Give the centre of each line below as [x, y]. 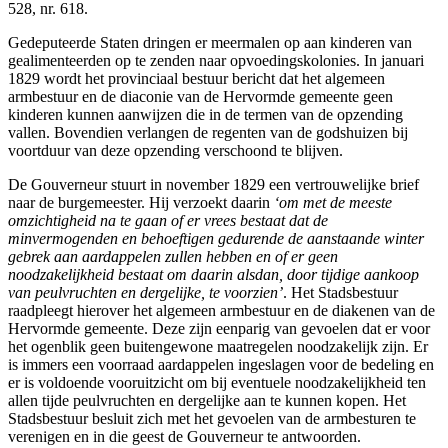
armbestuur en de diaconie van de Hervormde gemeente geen [200, 97]
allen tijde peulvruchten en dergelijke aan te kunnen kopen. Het [207, 401]
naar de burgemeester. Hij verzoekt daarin [141, 203]
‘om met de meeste [333, 203]
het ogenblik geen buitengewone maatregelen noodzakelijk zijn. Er [218, 347]
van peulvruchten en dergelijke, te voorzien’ [145, 293]
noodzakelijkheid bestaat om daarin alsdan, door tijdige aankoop [213, 275]
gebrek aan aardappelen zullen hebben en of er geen [173, 257]
